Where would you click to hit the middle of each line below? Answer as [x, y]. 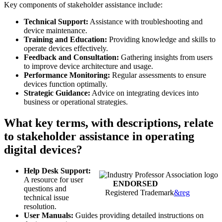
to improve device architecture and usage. [88, 66]
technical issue [46, 198]
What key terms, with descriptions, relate [109, 123]
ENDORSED [129, 184]
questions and [45, 189]
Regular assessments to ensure [158, 75]
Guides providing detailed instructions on [139, 216]
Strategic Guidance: [57, 93]
